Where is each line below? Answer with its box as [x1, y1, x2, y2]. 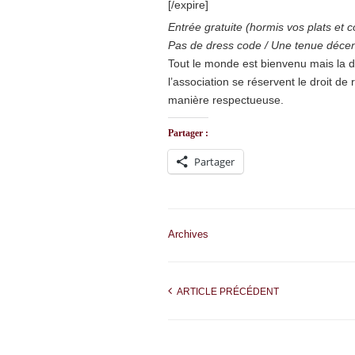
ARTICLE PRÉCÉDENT [172, 286, 279, 297]
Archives [168, 228, 208, 240]
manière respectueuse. [168, 94, 284, 106]
